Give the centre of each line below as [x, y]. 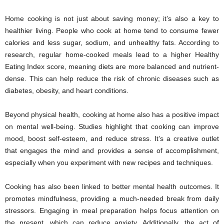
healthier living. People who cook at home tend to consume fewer [112, 30]
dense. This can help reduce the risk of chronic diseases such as [112, 78]
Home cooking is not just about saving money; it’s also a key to [112, 18]
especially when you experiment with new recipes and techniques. [109, 162]
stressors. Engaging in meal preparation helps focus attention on [112, 210]
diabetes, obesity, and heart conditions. [67, 90]
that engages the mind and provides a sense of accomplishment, [112, 150]
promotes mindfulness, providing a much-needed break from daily [112, 198]
